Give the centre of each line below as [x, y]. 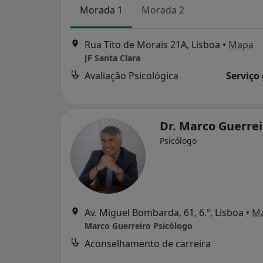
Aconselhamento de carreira [148, 244]
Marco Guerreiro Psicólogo [139, 226]
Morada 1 [101, 10]
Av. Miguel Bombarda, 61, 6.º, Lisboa [164, 213]
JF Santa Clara [112, 58]
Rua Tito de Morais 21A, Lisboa [152, 45]
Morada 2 [163, 10]
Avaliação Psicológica [131, 76]
